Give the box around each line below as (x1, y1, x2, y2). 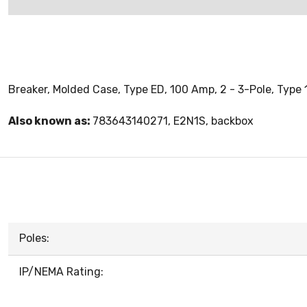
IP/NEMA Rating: (19, 265, 103, 278)
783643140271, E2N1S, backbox (93, 114, 254, 127)
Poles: (19, 232, 49, 245)
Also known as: (8, 114, 93, 127)
